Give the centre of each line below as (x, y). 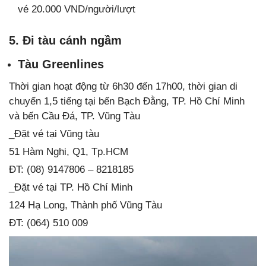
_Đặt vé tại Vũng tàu (54, 134)
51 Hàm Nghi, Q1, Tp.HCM (69, 152)
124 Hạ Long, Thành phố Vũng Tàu (85, 205)
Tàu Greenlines (61, 64)
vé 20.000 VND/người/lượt (77, 9)
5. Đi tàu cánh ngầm (65, 41)
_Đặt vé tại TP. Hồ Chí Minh (71, 188)
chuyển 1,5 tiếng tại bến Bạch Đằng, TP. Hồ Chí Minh (127, 102)
